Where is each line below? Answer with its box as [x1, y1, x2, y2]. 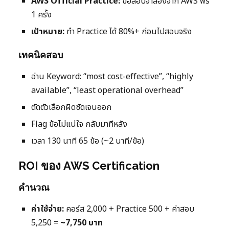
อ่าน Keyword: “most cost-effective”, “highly [31, 71, 193, 83]
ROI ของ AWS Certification [18, 159, 159, 173]
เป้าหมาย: [31, 26, 64, 38]
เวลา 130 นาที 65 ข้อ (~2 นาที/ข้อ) [31, 135, 144, 148]
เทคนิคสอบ [18, 50, 63, 61]
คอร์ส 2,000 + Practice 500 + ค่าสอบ [64, 203, 194, 216]
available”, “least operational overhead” [31, 84, 184, 97]
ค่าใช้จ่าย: [31, 203, 64, 216]
